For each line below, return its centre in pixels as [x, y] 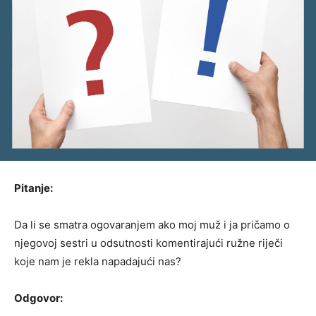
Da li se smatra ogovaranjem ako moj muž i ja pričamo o [152, 225]
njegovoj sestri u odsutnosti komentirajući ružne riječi [148, 243]
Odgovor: [38, 298]
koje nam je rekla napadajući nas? [98, 261]
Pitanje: [34, 188]
